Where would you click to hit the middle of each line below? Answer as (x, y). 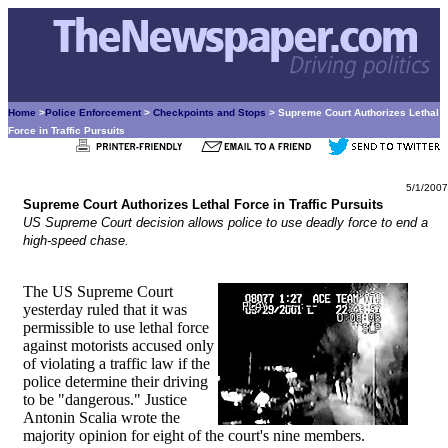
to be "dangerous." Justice (105, 399)
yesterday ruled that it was (105, 309)
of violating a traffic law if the (116, 363)
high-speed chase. (76, 240)
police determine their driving (115, 381)
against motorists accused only (118, 345)
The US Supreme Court (98, 291)
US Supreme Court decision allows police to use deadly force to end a (225, 222)
